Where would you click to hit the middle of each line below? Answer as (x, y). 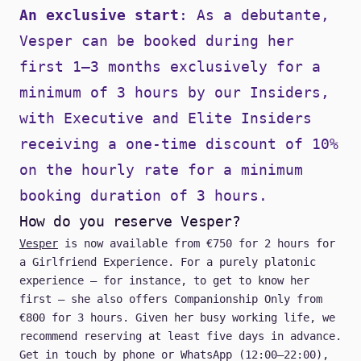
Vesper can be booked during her (157, 41)
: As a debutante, (254, 15)
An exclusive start (99, 15)
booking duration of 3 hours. (143, 196)
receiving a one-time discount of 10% (179, 144)
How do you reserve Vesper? (130, 222)
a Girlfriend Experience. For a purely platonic (168, 262)
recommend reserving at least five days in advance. (180, 336)
